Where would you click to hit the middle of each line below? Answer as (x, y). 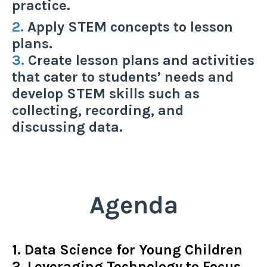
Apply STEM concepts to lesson (128, 27)
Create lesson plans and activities (139, 60)
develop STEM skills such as (106, 94)
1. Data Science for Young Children (127, 250)
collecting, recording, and (98, 111)
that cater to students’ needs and (123, 77)
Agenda (133, 205)
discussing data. (67, 127)
